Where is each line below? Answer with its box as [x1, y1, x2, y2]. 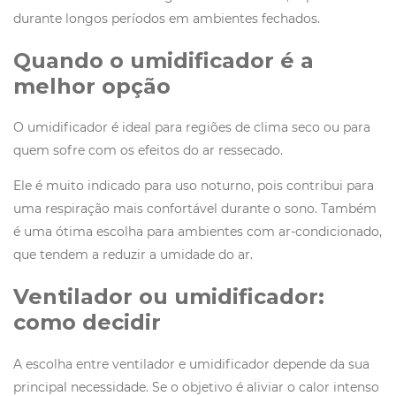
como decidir [13, 309, 161, 336]
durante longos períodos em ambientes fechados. [13, 10, 320, 27]
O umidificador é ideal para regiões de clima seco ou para [13, 119, 370, 136]
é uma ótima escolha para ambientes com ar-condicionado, [13, 224, 382, 240]
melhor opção [13, 72, 171, 99]
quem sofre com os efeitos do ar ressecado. [13, 142, 283, 159]
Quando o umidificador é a [13, 47, 314, 73]
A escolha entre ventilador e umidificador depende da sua [13, 356, 369, 373]
